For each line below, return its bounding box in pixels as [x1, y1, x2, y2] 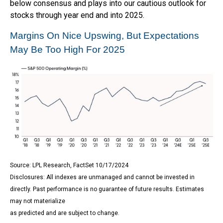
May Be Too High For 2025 [10, 44, 125, 55]
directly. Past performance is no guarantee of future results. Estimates [10, 185, 204, 193]
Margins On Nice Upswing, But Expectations [10, 30, 199, 41]
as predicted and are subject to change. [10, 209, 119, 217]
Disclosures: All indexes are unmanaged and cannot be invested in [10, 173, 195, 181]
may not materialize [10, 197, 65, 205]
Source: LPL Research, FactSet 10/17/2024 [10, 161, 128, 169]
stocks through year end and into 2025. [10, 10, 144, 20]
